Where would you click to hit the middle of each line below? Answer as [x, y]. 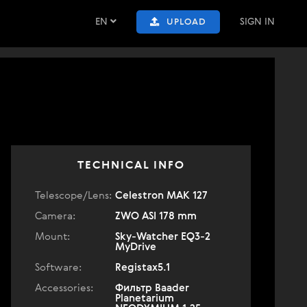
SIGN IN [257, 22]
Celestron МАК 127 [161, 196]
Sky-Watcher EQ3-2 [163, 237]
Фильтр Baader [152, 288]
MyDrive [136, 247]
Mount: [52, 237]
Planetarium [145, 298]
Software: [58, 268]
